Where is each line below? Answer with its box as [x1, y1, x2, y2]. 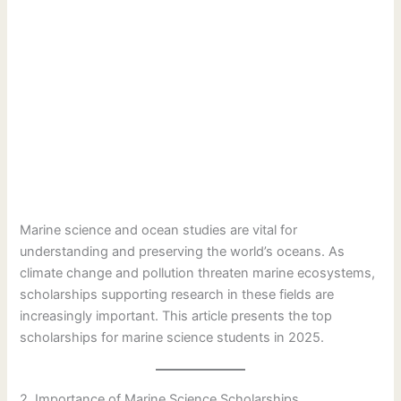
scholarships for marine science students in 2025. [20, 329, 325, 346]
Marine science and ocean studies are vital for [20, 222, 298, 239]
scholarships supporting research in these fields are [20, 286, 335, 303]
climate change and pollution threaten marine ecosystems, [20, 265, 376, 282]
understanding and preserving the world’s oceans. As [20, 243, 346, 260]
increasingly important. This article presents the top [20, 308, 333, 325]
